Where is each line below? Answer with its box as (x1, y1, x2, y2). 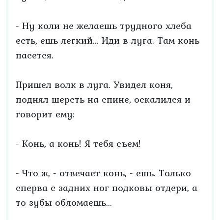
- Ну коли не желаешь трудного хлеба (16, 18, 192, 33)
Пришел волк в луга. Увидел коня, (16, 77, 173, 92)
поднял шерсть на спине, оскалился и (16, 92, 191, 107)
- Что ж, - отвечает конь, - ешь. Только (16, 165, 191, 180)
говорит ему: (16, 107, 75, 121)
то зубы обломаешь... (16, 195, 112, 210)
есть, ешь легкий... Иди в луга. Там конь (16, 33, 199, 48)
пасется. (16, 48, 54, 62)
